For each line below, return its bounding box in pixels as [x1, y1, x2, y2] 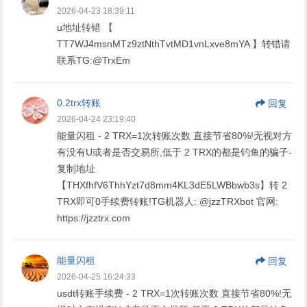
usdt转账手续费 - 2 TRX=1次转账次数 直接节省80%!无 [57, 287, 292, 299]
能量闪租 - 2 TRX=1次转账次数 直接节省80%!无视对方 [57, 130, 293, 141]
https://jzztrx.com [57, 212, 131, 223]
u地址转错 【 [57, 21, 114, 33]
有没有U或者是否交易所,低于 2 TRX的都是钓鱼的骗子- [57, 146, 293, 158]
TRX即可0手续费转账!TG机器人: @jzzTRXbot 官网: [57, 195, 279, 207]
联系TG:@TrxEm [57, 54, 131, 66]
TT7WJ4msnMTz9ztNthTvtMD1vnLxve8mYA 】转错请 [57, 38, 291, 49]
